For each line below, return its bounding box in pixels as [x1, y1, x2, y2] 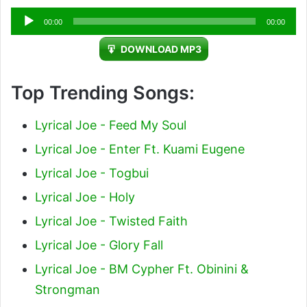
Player [10, 30, 46, 45]
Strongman [35, 282, 100, 297]
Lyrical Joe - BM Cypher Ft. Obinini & [35, 261, 249, 276]
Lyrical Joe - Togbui [35, 165, 149, 180]
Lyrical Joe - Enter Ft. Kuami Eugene [35, 141, 245, 156]
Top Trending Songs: [11, 82, 195, 104]
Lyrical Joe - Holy [35, 189, 135, 204]
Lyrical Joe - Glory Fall [35, 237, 163, 252]
